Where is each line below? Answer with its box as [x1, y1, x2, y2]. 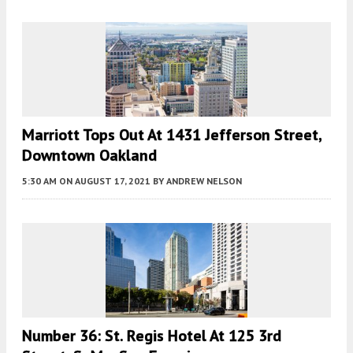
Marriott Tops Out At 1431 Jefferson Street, [22, 124, 321, 145]
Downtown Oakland [22, 144, 157, 165]
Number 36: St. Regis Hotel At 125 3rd [22, 325, 281, 346]
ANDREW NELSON [166, 174, 242, 187]
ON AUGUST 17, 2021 [59, 174, 150, 187]
